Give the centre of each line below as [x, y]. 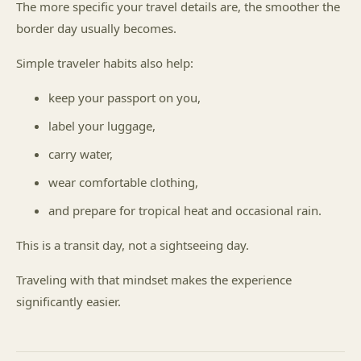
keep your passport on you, [124, 98]
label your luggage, [102, 126]
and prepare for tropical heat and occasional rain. [185, 210]
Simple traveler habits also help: [105, 63]
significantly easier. [68, 301]
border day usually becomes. [96, 28]
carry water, [81, 154]
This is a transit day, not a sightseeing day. [133, 245]
